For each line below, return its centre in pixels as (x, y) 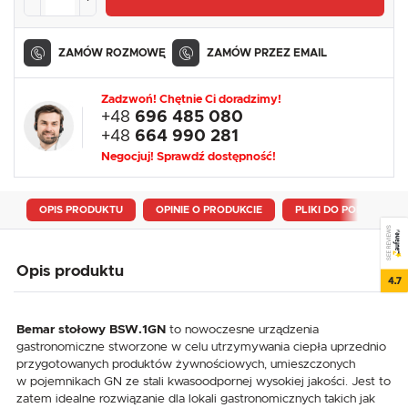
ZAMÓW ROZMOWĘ (112, 53)
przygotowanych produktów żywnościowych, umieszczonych (186, 364)
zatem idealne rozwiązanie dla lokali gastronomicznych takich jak (196, 398)
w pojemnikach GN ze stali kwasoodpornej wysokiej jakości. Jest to (204, 381)
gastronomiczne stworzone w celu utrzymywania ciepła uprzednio (201, 347)
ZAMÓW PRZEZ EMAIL (267, 53)
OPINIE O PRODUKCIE (209, 210)
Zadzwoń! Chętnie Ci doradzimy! (191, 100)
